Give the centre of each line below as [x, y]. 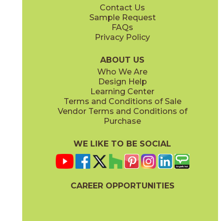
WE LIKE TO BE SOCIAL [123, 144]
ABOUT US [123, 60]
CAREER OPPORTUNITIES [122, 185]
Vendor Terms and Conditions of [122, 111]
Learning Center [123, 91]
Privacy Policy [123, 37]
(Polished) [41, 17]
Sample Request [122, 17]
